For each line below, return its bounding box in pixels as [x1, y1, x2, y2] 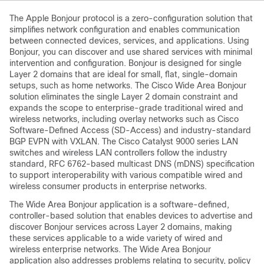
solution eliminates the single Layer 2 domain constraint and [9, 92, 238, 101]
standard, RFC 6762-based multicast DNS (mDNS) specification [9, 159, 255, 169]
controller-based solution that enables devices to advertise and [9, 211, 253, 220]
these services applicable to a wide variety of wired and [9, 233, 223, 243]
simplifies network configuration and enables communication [9, 25, 240, 34]
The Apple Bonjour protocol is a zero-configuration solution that [9, 14, 253, 23]
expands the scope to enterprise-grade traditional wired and [9, 103, 243, 113]
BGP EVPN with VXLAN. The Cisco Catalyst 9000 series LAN [9, 137, 238, 146]
